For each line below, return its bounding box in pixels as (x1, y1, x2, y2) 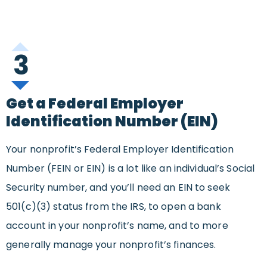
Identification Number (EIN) (6, 111, 218, 132)
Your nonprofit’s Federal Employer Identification (6, 142, 234, 157)
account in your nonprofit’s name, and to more (6, 219, 228, 233)
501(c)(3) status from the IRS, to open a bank (6, 200, 221, 214)
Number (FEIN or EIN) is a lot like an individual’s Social (6, 162, 255, 176)
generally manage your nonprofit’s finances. (6, 238, 216, 252)
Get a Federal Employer (6, 94, 184, 114)
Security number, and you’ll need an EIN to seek (6, 181, 230, 195)
